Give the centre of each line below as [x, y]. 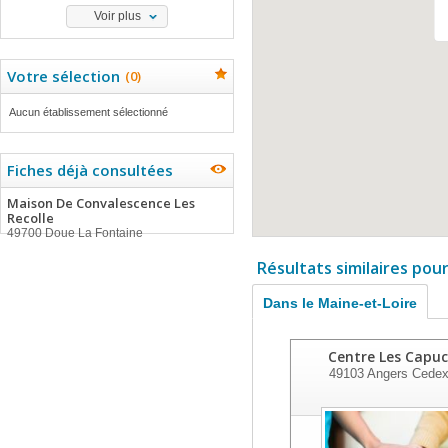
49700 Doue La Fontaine [75, 233]
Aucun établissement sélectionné [88, 112]
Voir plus [117, 16]
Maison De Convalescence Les [101, 203]
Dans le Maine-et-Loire [340, 303]
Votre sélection [63, 76]
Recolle [30, 218]
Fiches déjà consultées [90, 170]
